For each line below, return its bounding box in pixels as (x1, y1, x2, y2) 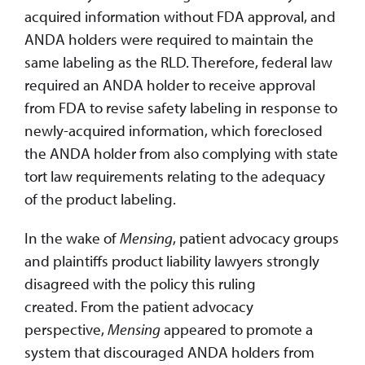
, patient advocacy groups (173, 227, 339, 248)
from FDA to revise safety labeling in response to (24, 97, 337, 117)
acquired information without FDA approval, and (24, 6, 336, 26)
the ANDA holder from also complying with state (24, 143, 338, 163)
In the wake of (24, 227, 120, 248)
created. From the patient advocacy (24, 296, 253, 316)
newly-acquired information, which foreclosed (24, 120, 323, 140)
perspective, (24, 319, 108, 339)
